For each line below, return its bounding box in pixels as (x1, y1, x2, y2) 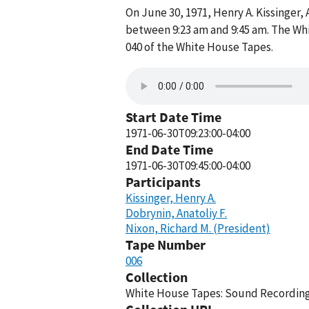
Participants (126, 173, 201, 190)
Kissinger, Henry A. (126, 190, 216, 206)
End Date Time (126, 141, 213, 158)
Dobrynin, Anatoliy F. (126, 206, 227, 221)
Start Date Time (126, 108, 221, 126)
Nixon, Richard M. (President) (126, 221, 270, 236)
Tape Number (126, 236, 206, 253)
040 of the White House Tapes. (126, 39, 273, 54)
